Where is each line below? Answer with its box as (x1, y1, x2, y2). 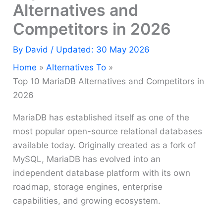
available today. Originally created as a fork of (13, 140, 196, 151)
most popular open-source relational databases (13, 126, 203, 137)
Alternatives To (46, 62, 107, 73)
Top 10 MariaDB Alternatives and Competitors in (13, 76, 205, 87)
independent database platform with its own (13, 168, 191, 178)
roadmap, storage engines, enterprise (13, 182, 163, 192)
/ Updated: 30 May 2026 (51, 45, 150, 55)
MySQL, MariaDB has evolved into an (13, 154, 161, 165)
